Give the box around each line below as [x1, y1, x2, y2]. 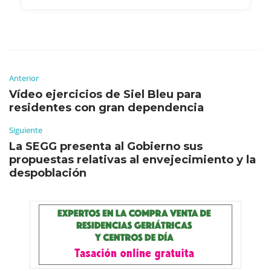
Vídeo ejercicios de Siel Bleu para [9, 87, 201, 101]
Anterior [9, 72, 39, 83]
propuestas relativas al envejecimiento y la [9, 152, 256, 166]
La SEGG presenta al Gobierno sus [9, 139, 203, 153]
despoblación [9, 166, 87, 180]
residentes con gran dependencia [9, 100, 204, 114]
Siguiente [9, 124, 42, 135]
